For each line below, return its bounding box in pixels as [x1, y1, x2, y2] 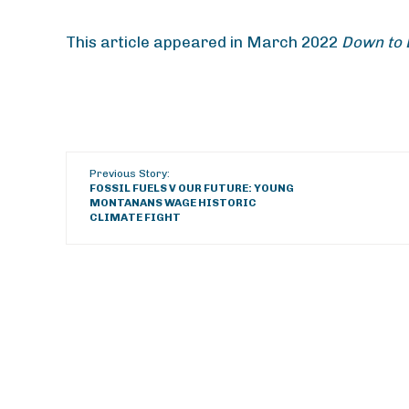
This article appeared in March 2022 [66, 33, 341, 51]
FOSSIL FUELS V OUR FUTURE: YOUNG [89, 182, 294, 194]
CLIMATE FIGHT [89, 211, 181, 224]
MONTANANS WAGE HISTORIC [89, 196, 257, 209]
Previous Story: [89, 167, 170, 180]
